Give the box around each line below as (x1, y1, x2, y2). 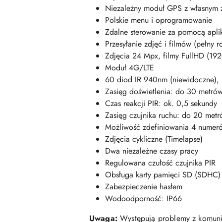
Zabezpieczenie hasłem (105, 181, 182, 192)
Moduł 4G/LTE (105, 62, 154, 73)
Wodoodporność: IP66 (105, 193, 182, 204)
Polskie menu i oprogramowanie (105, 14, 212, 26)
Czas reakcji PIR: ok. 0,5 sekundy (105, 98, 217, 109)
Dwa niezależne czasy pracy (105, 145, 198, 157)
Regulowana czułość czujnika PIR (105, 157, 216, 168)
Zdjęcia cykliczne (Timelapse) (105, 133, 203, 145)
